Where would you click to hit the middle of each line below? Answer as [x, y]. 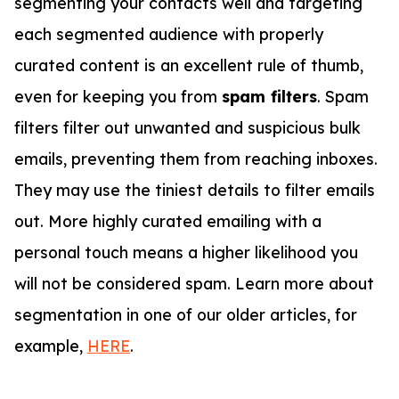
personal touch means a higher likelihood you [186, 252]
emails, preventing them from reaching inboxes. [196, 159]
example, [51, 346]
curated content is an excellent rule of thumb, [189, 65]
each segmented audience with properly [169, 34]
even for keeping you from [118, 97]
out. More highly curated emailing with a [168, 221]
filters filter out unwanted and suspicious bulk [187, 128]
